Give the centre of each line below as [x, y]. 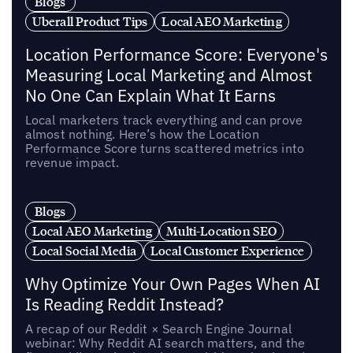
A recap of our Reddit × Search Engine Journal [158, 328]
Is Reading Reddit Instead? [124, 304]
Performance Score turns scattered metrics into [165, 148]
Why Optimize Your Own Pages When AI [172, 284]
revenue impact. [72, 162]
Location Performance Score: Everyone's [176, 54]
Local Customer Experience [228, 250]
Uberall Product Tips [90, 21]
